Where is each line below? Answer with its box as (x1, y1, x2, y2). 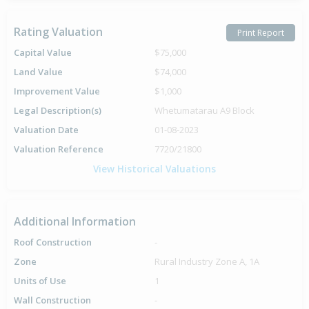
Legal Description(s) (14, 104, 101, 117)
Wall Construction (14, 294, 91, 306)
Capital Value (14, 46, 72, 59)
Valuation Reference (14, 143, 103, 155)
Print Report (237, 26, 284, 39)
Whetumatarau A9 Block (154, 104, 255, 117)
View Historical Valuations (93, 162, 216, 175)
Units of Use (14, 275, 66, 287)
